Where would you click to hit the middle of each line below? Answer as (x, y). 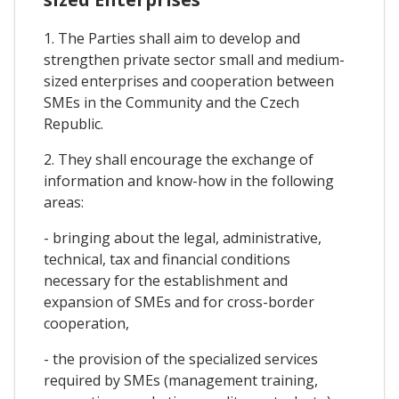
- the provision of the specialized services (181, 358)
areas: (64, 202)
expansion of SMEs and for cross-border (179, 301)
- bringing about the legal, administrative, (183, 237)
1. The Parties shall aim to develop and (172, 38)
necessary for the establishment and (166, 280)
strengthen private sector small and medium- (194, 59)
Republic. (73, 123)
